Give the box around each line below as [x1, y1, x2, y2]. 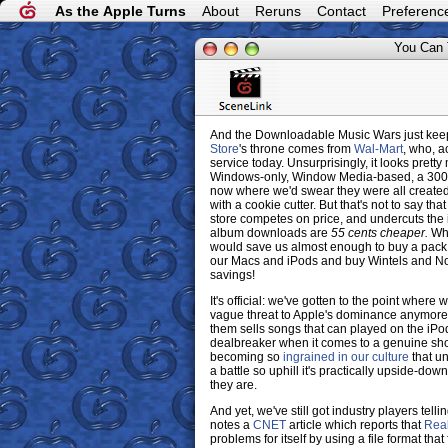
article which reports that [286, 418, 424, 432]
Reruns [255, 3, 301, 19]
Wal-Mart [354, 142, 403, 156]
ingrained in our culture [283, 350, 409, 364]
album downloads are [210, 226, 331, 240]
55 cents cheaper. [331, 226, 428, 240]
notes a [210, 418, 253, 432]
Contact [317, 3, 366, 19]
